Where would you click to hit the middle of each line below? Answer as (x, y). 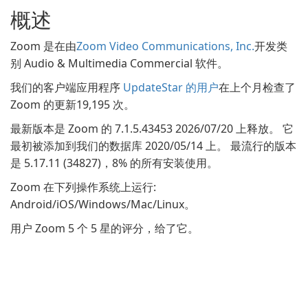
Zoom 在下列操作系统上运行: (83, 187)
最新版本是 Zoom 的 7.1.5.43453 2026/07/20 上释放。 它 (152, 129)
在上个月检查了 (257, 87)
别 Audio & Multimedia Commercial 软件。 (119, 63)
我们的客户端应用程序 (67, 87)
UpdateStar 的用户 (171, 87)
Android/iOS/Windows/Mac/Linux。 (103, 204)
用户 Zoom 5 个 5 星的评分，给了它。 (104, 228)
